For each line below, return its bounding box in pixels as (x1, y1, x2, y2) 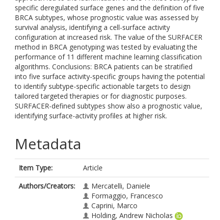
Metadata (15, 134, 81, 154)
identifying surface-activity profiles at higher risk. (15, 111, 167, 120)
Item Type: (19, 163, 53, 172)
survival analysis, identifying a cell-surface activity (15, 23, 170, 32)
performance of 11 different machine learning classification (15, 52, 202, 61)
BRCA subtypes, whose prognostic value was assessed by (15, 13, 198, 22)
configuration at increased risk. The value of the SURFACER (15, 32, 202, 42)
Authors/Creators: (19, 181, 75, 191)
